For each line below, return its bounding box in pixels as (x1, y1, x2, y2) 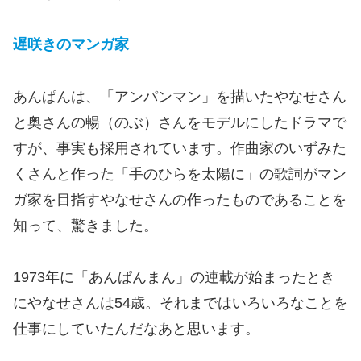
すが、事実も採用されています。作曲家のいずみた (13, 139, 346, 156)
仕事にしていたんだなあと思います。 (13, 321, 259, 338)
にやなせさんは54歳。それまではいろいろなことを (13, 295, 348, 312)
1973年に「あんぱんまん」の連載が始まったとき (13, 269, 335, 286)
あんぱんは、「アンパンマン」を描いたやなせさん (13, 88, 346, 105)
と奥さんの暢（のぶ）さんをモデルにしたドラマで (13, 114, 346, 131)
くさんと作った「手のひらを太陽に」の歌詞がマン (13, 165, 346, 182)
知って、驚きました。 (13, 217, 158, 234)
